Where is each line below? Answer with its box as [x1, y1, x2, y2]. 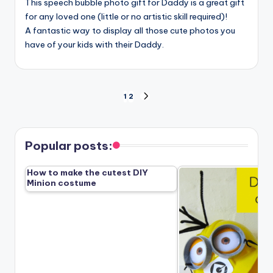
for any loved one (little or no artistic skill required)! [25, 10, 227, 22]
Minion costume [27, 177, 96, 188]
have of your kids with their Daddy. [25, 38, 164, 50]
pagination [14, 113, 113, 136]
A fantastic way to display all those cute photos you [25, 24, 235, 36]
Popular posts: [25, 138, 113, 153]
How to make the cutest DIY [27, 166, 148, 178]
